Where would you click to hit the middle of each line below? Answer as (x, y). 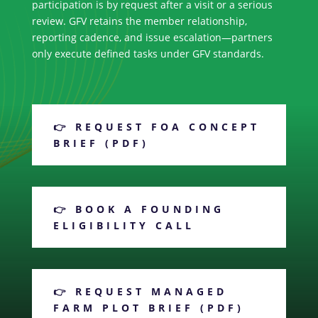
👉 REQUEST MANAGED (140, 292)
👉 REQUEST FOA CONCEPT (156, 127)
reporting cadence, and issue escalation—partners (152, 38)
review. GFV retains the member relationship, (139, 21)
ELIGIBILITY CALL (124, 226)
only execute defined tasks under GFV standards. (148, 54)
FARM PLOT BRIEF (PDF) (148, 308)
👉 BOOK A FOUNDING (138, 209)
